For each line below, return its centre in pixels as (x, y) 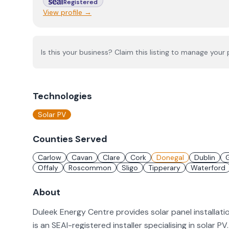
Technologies (62, 96)
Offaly (48, 168)
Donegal (170, 157)
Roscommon (90, 168)
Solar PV (52, 114)
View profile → (67, 12)
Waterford (208, 168)
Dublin (205, 157)
